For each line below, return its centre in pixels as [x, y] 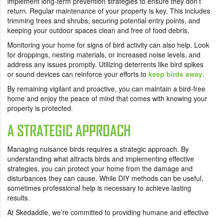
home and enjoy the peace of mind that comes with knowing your [107, 98]
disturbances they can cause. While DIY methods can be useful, [105, 178]
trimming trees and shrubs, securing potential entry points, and [104, 20]
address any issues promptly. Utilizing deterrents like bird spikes [105, 64]
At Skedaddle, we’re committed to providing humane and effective [108, 212]
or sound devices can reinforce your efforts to [78, 74]
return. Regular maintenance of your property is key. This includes [109, 11]
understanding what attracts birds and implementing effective [101, 159]
